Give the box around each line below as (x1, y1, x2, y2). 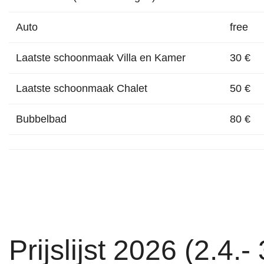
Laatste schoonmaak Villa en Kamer (16, 52, 186, 64)
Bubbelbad (16, 113, 67, 125)
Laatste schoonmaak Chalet (16, 82, 147, 94)
